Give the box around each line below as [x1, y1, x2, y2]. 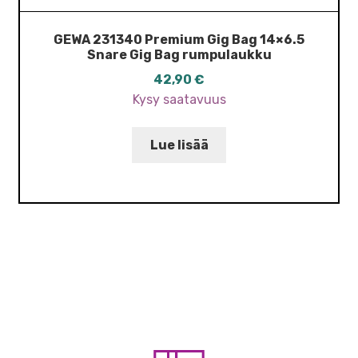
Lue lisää [149, 137, 209, 153]
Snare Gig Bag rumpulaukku [86, 46, 272, 62]
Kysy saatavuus [132, 91, 226, 107]
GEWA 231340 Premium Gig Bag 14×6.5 [54, 31, 304, 47]
